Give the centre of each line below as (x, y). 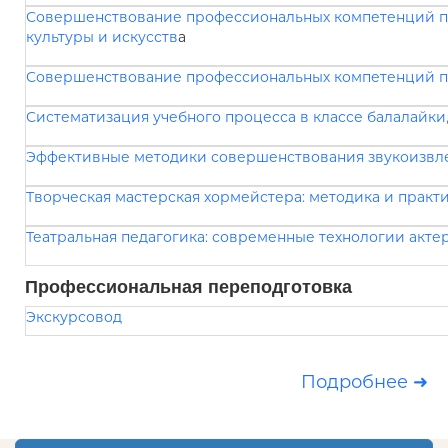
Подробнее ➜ (364, 382)
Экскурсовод (74, 317)
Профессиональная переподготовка (188, 286)
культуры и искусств (102, 37)
